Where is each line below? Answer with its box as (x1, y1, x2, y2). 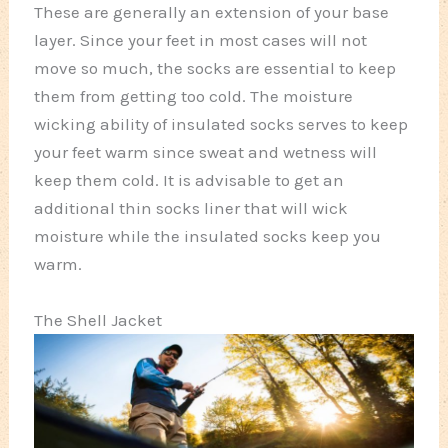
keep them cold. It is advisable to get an (34, 170, 345, 191)
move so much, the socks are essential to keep (34, 58, 397, 79)
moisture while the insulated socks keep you (34, 226, 382, 247)
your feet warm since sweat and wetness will (34, 142, 378, 163)
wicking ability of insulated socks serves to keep (34, 114, 409, 135)
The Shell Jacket (34, 309, 163, 330)
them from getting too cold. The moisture (34, 86, 354, 107)
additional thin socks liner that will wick (34, 198, 349, 219)
